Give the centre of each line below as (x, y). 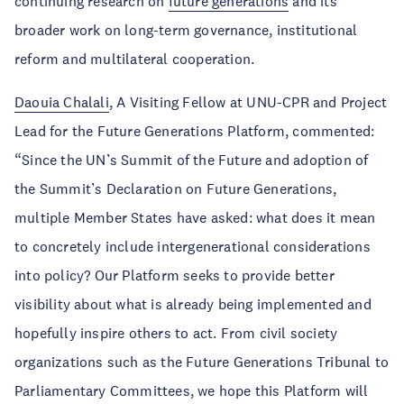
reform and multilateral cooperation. (135, 58)
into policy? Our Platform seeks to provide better (174, 275)
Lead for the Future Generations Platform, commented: (195, 130)
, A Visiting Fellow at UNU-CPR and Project (248, 101)
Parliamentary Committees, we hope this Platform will (192, 390)
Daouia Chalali (62, 101)
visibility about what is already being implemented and (193, 303)
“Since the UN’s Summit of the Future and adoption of (192, 159)
